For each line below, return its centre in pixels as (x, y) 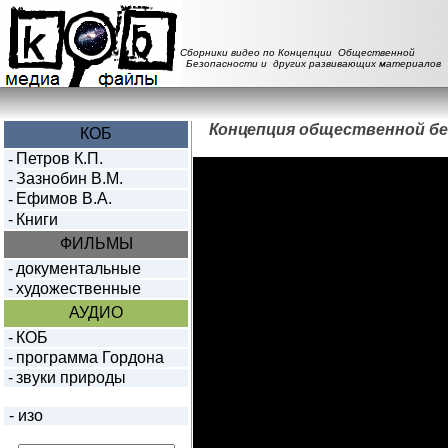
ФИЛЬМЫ (96, 243)
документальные (78, 268)
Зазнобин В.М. (69, 178)
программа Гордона (90, 357)
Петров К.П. (59, 158)
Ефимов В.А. (64, 198)
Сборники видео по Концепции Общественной (297, 52)
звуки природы (71, 377)
